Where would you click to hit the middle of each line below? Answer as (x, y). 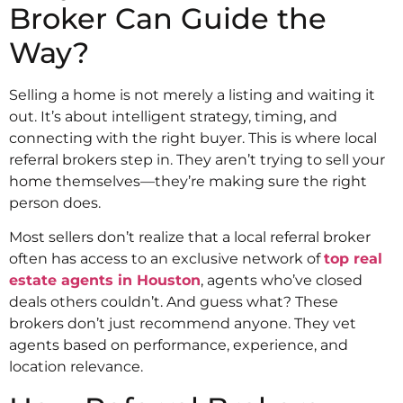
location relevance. (76, 367)
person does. (55, 202)
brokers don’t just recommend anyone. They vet (183, 324)
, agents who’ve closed (282, 281)
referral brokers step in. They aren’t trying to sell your (197, 159)
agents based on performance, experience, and (179, 345)
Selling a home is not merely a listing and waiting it (192, 94)
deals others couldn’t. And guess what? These (174, 302)
